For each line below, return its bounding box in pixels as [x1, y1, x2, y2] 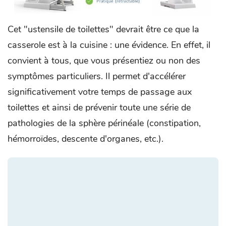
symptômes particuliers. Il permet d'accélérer [8, 70, 186, 83]
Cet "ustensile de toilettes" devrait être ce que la [8, 23, 199, 36]
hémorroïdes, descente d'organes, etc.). [8, 133, 163, 145]
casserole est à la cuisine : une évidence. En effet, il [8, 39, 210, 51]
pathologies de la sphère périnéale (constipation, [8, 117, 201, 130]
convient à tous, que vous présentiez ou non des [8, 54, 200, 67]
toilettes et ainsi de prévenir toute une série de [8, 101, 191, 114]
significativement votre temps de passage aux [8, 86, 192, 98]
